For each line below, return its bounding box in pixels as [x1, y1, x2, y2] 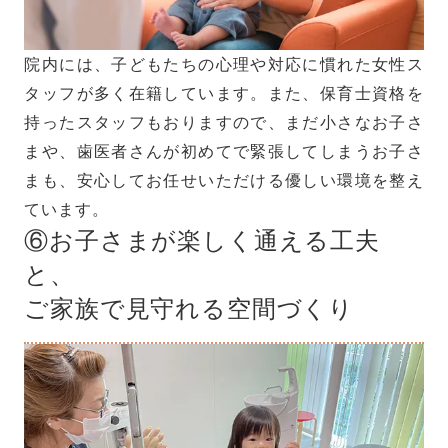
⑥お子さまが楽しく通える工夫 [24, 226, 380, 254]
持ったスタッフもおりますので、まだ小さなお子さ [24, 112, 424, 131]
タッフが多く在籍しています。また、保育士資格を [24, 83, 424, 102]
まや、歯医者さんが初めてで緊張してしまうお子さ [24, 141, 424, 160]
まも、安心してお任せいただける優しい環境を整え [24, 170, 424, 189]
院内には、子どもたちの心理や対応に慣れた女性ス [24, 54, 424, 73]
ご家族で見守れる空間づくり [24, 294, 355, 322]
